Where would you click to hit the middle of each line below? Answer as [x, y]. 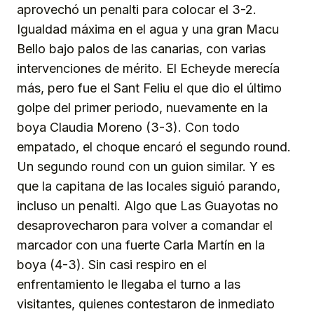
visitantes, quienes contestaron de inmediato [146, 304]
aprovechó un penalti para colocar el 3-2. [137, 10]
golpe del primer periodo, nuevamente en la [142, 108]
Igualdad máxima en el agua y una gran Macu [148, 29]
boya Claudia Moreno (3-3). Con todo [128, 128]
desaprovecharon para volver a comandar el [145, 226]
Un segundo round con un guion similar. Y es [146, 167]
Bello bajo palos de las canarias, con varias [141, 49]
